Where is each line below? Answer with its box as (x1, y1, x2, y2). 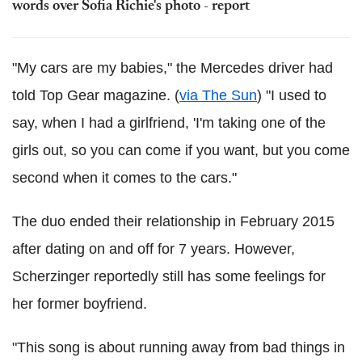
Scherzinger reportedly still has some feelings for (12, 268, 326, 285)
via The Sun (179, 87, 257, 104)
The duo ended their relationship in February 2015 (12, 213, 335, 230)
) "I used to (257, 87, 326, 104)
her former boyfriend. (12, 296, 147, 313)
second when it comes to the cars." (12, 170, 237, 187)
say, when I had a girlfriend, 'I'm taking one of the (12, 115, 326, 132)
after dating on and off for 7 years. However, (12, 241, 295, 258)
